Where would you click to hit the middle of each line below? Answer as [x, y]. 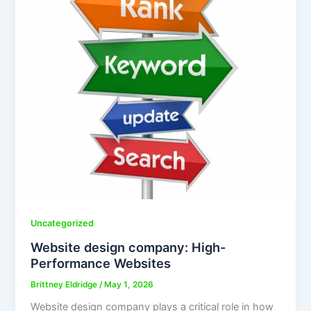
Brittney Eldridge [65, 284]
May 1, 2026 [129, 284]
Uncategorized [62, 223]
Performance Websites [101, 263]
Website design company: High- [128, 247]
